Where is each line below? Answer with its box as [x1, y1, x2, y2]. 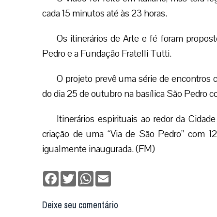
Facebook [59, 170, 89, 180]
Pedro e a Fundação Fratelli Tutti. [42, 47, 171, 60]
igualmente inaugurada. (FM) [42, 142, 155, 155]
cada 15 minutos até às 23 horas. [42, 7, 167, 20]
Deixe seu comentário [42, 197, 118, 214]
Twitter [76, 170, 98, 180]
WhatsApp [93, 170, 126, 180]
